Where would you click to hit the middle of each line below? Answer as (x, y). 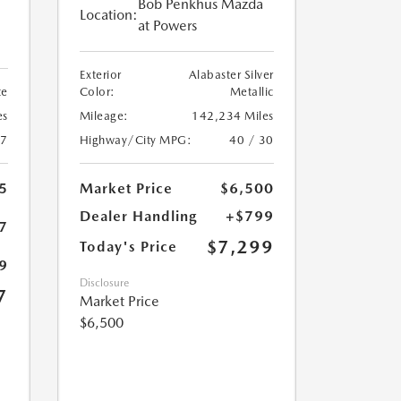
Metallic (252, 92)
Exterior (100, 75)
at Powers (167, 26)
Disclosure (104, 283)
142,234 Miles (233, 116)
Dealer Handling (138, 217)
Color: (97, 92)
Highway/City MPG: (135, 141)
